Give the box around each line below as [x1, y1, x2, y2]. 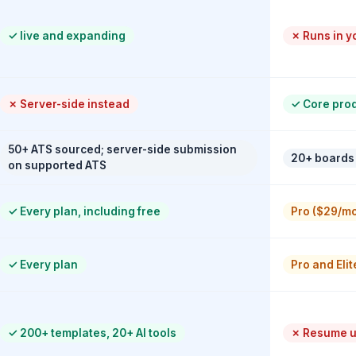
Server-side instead [17, 97, 130, 110]
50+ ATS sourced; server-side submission [8, 143, 238, 157]
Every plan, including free [17, 204, 161, 218]
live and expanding [17, 29, 126, 42]
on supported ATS [8, 159, 107, 172]
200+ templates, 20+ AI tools [17, 326, 177, 339]
